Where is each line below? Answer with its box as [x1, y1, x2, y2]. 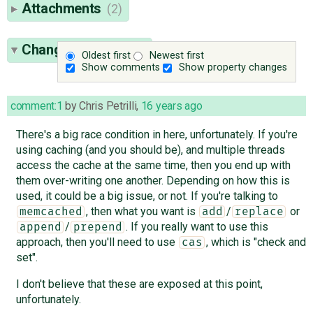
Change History [22, 41, 121, 58]
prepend [73, 221, 122, 233]
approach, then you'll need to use [15, 235, 178, 249]
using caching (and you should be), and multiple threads [15, 143, 285, 156]
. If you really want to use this [125, 219, 268, 233]
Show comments [82, 61, 161, 74]
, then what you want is [85, 204, 198, 218]
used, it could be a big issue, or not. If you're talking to [15, 189, 278, 203]
